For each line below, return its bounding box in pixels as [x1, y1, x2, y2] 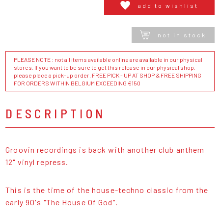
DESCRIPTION [5, 105, 106, 121]
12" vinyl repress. [5, 157, 69, 166]
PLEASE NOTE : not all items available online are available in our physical [14, 55, 203, 63]
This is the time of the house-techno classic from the [5, 185, 209, 194]
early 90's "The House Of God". [5, 197, 118, 207]
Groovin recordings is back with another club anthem [5, 144, 205, 154]
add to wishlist [137, 1, 198, 9]
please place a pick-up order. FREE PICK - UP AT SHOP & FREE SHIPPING [14, 71, 202, 79]
